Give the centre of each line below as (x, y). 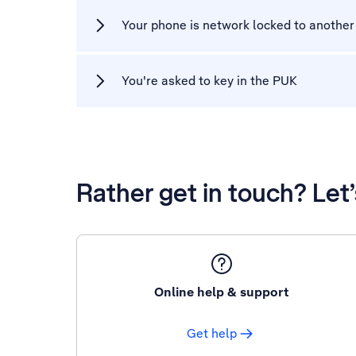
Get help (212, 333)
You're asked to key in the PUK (209, 81)
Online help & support (221, 292)
